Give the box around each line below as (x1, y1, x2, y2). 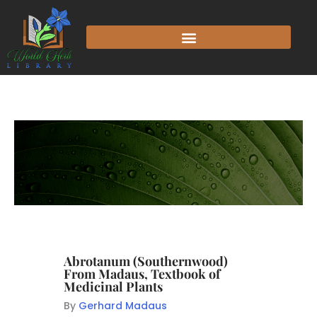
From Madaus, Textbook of (64, 265, 220, 282)
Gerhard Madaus (79, 298, 167, 313)
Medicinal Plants (64, 277, 163, 295)
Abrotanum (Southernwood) (64, 252, 228, 270)
